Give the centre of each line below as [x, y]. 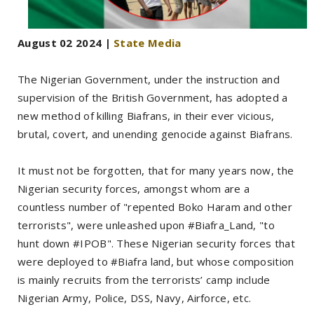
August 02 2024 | [66, 42]
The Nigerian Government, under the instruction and [149, 79]
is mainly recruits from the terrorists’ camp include [144, 279]
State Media [148, 42]
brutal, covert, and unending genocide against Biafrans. [155, 134]
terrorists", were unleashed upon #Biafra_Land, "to [146, 225]
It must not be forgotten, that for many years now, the [156, 170]
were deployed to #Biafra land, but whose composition [156, 261]
